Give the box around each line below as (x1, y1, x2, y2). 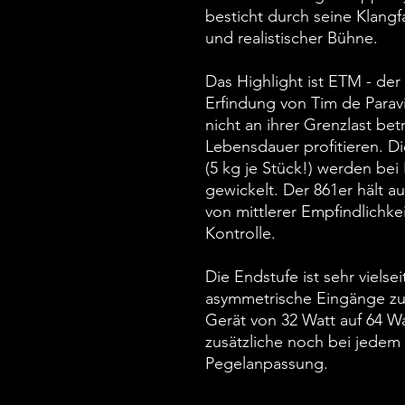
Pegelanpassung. (205, 353, 328, 374)
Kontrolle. (205, 223, 276, 244)
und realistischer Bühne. (205, 28, 378, 49)
